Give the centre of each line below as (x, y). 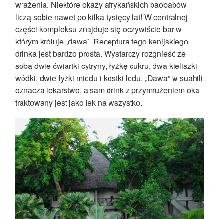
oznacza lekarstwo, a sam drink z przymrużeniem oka (107, 90)
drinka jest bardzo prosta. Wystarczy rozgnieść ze (100, 54)
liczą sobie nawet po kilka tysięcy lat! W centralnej (101, 17)
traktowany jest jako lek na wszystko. (79, 103)
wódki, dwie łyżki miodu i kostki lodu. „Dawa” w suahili (109, 78)
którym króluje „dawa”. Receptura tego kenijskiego (102, 42)
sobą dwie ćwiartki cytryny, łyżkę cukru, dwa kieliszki (106, 66)
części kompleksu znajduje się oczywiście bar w (99, 29)
